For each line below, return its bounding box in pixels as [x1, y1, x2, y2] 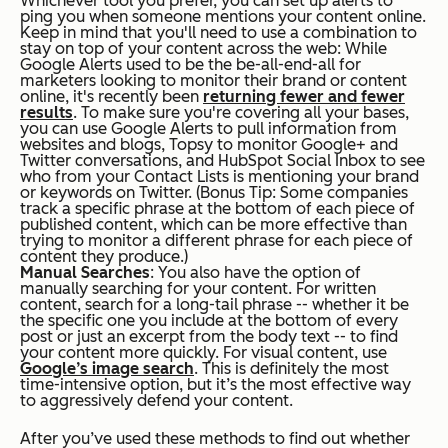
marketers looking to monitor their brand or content [20, 70, 407, 90]
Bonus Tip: [200, 182, 276, 202]
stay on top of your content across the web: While [20, 38, 387, 58]
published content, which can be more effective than [20, 214, 407, 234]
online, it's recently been [20, 86, 203, 106]
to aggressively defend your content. [20, 390, 293, 410]
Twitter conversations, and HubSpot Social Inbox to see [20, 150, 425, 170]
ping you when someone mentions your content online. [20, 6, 426, 26]
